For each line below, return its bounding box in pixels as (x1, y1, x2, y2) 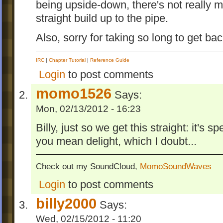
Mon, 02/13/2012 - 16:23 (36, 104, 141, 114)
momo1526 (36, 85, 111, 102)
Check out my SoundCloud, (36, 161, 140, 171)
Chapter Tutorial (49, 57, 86, 63)
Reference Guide (90, 57, 129, 63)
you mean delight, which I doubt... (36, 135, 197, 148)
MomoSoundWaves (140, 161, 212, 171)
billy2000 (36, 195, 97, 212)
